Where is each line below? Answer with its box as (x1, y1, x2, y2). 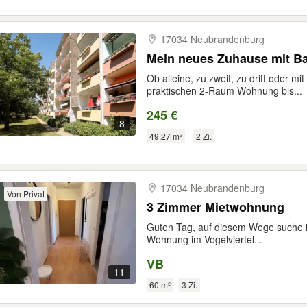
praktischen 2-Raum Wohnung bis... (147, 84, 302, 97)
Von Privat (7, 188, 45, 199)
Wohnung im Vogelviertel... (147, 232, 262, 246)
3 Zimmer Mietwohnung (147, 198, 284, 216)
